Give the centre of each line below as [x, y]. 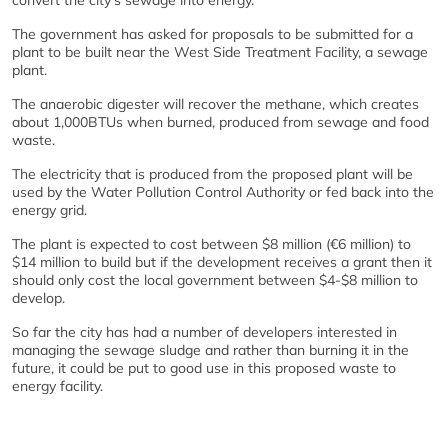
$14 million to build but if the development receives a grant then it [222, 262]
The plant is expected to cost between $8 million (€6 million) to [211, 244]
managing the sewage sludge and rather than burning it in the [210, 350]
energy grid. [49, 210]
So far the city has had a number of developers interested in [204, 332]
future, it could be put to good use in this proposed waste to [204, 368]
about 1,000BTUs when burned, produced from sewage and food [220, 122]
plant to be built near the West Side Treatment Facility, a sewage [220, 52]
